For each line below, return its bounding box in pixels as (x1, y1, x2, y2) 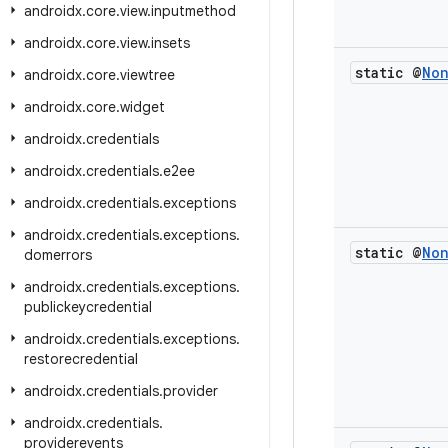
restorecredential (24, 350, 138, 368)
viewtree (120, 66, 175, 84)
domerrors (24, 246, 92, 264)
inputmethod (151, 2, 236, 20)
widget (120, 98, 165, 116)
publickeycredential (24, 298, 152, 316)
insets (151, 34, 190, 52)
